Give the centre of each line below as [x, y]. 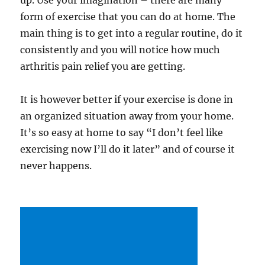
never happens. [56, 166]
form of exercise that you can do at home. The [128, 17]
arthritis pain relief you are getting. [103, 66]
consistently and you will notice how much [120, 50]
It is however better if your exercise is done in [127, 99]
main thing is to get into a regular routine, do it [132, 33]
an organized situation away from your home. [127, 116]
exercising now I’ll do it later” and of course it [128, 149]
